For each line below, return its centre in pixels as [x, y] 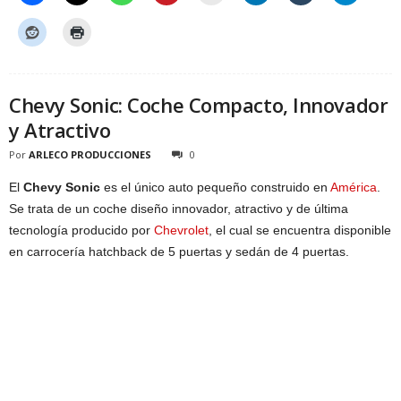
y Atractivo [60, 130]
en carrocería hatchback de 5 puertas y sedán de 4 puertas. [179, 252]
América [354, 188]
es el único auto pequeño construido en [215, 188]
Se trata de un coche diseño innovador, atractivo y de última [179, 209]
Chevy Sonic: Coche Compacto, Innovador [199, 105]
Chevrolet [181, 230]
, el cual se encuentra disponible [300, 230]
